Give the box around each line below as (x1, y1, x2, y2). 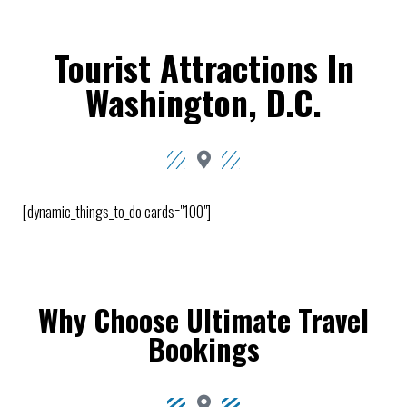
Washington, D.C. (85, 76, 322, 127)
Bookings (147, 327, 260, 370)
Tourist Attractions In (53, 42, 354, 93)
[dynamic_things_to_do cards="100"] (23, 201, 211, 223)
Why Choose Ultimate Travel (38, 298, 369, 341)
